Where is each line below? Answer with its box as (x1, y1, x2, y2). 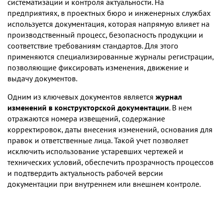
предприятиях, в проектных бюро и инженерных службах (7, 8, 211, 18)
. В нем (169, 103, 192, 112)
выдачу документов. (7, 73, 77, 83)
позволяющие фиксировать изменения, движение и (7, 62, 189, 72)
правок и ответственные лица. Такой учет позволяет (7, 135, 188, 145)
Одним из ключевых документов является (7, 92, 156, 102)
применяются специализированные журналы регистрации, (7, 52, 214, 61)
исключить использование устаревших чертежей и (7, 146, 183, 156)
